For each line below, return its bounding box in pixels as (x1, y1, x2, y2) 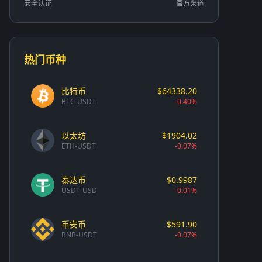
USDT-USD (61, 185, 97, 195)
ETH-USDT (61, 140, 96, 151)
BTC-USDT (61, 96, 96, 106)
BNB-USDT (61, 229, 97, 240)
